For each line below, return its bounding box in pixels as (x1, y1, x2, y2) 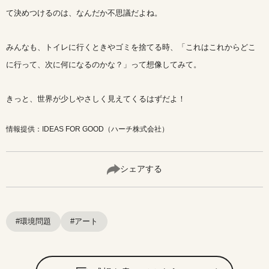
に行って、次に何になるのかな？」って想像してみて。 (6, 60, 201, 70)
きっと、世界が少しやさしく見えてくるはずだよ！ (6, 94, 186, 104)
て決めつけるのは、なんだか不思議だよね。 (6, 8, 162, 18)
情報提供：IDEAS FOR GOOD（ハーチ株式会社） (6, 125, 169, 134)
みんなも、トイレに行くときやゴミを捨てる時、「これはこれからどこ (6, 43, 256, 52)
